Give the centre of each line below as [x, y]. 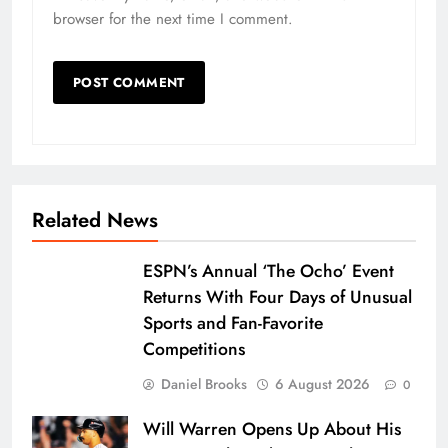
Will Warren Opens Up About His [272, 429]
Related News [95, 220]
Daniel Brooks [204, 384]
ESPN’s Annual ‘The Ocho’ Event [268, 271]
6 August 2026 [322, 384]
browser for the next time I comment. [173, 19]
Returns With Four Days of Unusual [277, 297]
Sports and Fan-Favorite [233, 323]
